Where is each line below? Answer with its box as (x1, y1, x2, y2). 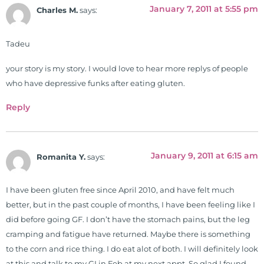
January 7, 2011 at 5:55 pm (150, 4, 258, 15)
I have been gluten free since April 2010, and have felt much (6, 186, 235, 195)
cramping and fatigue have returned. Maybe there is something (6, 230, 250, 239)
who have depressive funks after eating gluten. (6, 79, 185, 88)
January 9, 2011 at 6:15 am (151, 150, 258, 161)
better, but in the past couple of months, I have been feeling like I (6, 200, 255, 210)
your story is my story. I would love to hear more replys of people (6, 64, 248, 74)
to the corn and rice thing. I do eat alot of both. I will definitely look (6, 245, 258, 254)
